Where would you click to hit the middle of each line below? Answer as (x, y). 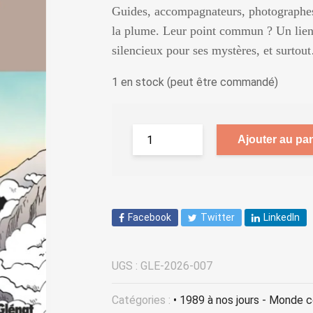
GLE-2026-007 (176, 266)
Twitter (218, 217)
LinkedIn (282, 217)
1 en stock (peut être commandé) (195, 82)
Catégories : (143, 300)
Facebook (150, 217)
